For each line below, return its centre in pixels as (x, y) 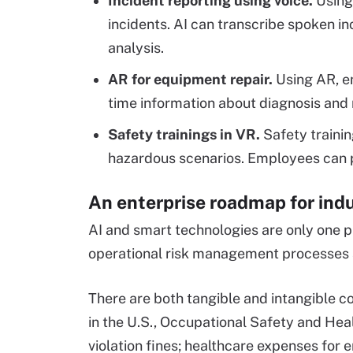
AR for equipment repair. (192, 79)
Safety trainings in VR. (186, 134)
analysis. (136, 48)
